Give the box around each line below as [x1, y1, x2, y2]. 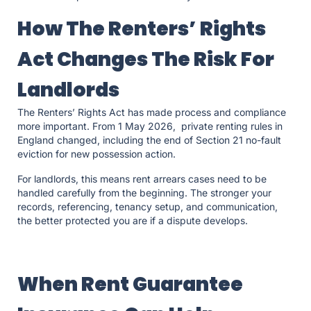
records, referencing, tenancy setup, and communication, [17, 201, 278, 213]
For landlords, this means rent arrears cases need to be [17, 173, 267, 185]
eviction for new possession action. [17, 148, 181, 160]
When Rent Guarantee [17, 271, 243, 299]
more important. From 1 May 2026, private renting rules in [17, 120, 283, 133]
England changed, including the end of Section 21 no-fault [17, 134, 281, 146]
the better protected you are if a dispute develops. [17, 215, 248, 227]
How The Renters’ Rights [17, 15, 266, 43]
